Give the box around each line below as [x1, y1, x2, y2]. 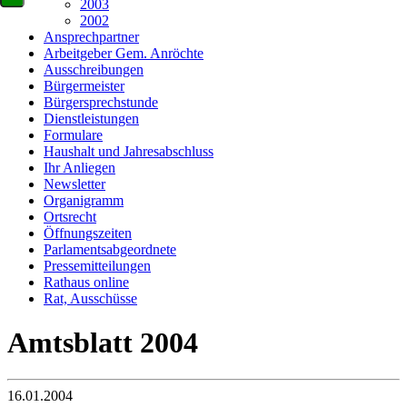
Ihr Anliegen [44, 159, 115, 175]
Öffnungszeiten [44, 224, 132, 241]
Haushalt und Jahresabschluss [44, 143, 213, 159]
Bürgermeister [44, 77, 124, 94]
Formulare [44, 126, 103, 143]
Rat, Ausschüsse [44, 290, 137, 306]
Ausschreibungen [44, 61, 144, 77]
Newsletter [44, 175, 105, 192]
